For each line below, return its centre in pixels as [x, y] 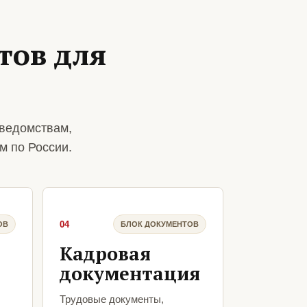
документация [130, 274]
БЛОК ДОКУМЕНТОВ [160, 224]
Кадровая [105, 254]
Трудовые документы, [111, 299]
